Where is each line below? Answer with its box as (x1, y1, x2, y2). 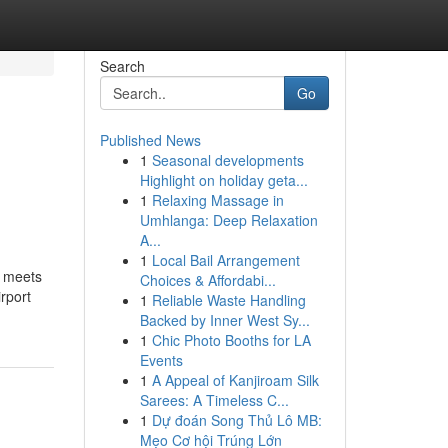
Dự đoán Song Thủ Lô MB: (151, 410, 322, 430)
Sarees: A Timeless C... (139, 390, 289, 410)
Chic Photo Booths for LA (151, 330, 311, 350)
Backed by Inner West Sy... (139, 310, 310, 330)
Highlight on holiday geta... (139, 170, 308, 190)
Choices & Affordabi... (139, 270, 276, 290)
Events (139, 350, 183, 370)
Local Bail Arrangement (151, 250, 300, 270)
